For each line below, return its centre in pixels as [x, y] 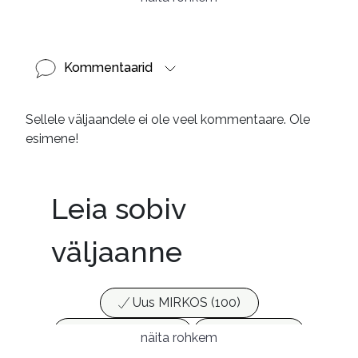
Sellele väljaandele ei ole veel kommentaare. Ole [168, 119]
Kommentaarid [108, 68]
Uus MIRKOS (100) [186, 302]
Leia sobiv [118, 208]
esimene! [52, 138]
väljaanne [117, 251]
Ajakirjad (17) [251, 332]
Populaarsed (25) [124, 332]
